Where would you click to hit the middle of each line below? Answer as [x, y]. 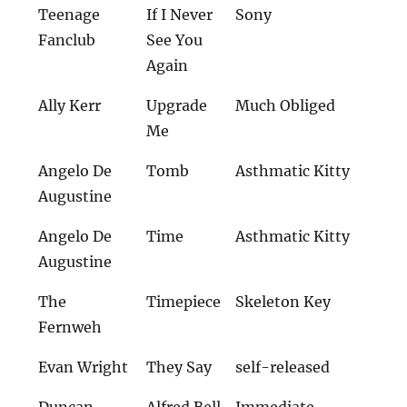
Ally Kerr [70, 105]
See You [175, 40]
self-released [283, 367]
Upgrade [177, 105]
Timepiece [184, 301]
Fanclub [67, 40]
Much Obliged [286, 105]
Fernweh [70, 327]
